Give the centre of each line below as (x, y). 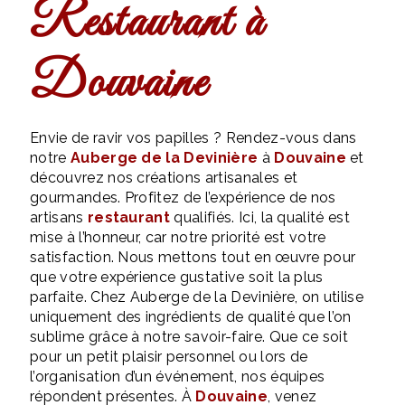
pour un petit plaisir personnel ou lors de (169, 357)
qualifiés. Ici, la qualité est (260, 217)
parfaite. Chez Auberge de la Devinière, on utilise (197, 297)
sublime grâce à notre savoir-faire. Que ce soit (189, 337)
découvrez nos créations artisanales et (164, 178)
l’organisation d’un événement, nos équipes (178, 377)
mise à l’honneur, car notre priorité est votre (178, 237)
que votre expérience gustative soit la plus (177, 277)
